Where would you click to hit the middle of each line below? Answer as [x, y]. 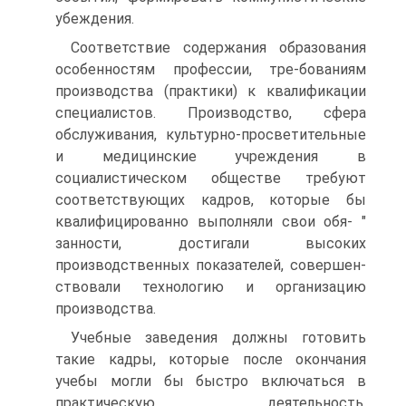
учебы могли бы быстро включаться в [211, 381]
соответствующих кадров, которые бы [211, 200]
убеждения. [95, 19]
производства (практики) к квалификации [211, 91]
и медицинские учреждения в [211, 156]
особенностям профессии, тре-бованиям [211, 69]
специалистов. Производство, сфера [211, 113]
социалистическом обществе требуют [211, 178]
